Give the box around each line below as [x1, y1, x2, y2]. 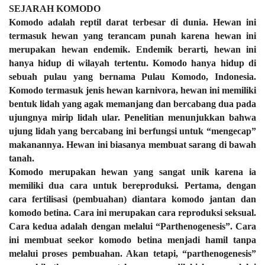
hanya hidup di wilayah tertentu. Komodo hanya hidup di [9, 58, 256, 68]
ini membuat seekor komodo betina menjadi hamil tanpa [9, 235, 256, 245]
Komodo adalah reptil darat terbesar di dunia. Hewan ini [9, 17, 256, 27]
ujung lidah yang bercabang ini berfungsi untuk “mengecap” [9, 126, 256, 136]
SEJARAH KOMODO [9, 4, 103, 14]
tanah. [9, 153, 34, 163]
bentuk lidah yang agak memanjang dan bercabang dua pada [9, 99, 256, 109]
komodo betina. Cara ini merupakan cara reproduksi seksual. [9, 208, 256, 218]
